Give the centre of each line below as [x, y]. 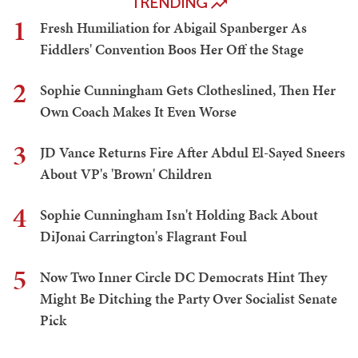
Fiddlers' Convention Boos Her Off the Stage [172, 49]
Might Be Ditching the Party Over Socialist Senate [189, 298]
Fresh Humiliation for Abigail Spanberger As [173, 27]
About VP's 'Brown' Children [126, 173]
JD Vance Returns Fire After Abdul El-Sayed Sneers [193, 152]
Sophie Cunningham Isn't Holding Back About [179, 214]
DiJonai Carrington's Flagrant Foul [143, 236]
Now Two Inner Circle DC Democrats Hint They [183, 276]
